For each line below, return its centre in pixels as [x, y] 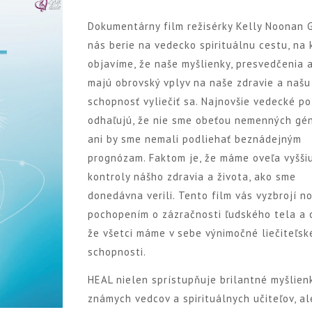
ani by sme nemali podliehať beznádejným [195, 139]
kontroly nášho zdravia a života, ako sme [192, 177]
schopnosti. [117, 252]
